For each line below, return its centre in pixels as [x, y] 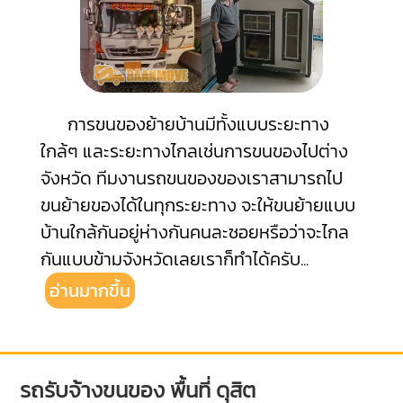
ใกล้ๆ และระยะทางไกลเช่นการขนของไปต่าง [194, 151]
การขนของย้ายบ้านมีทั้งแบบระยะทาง [184, 124]
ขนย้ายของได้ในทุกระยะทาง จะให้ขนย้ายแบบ [197, 205]
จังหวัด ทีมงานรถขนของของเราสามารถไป [191, 178]
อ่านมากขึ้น [90, 291]
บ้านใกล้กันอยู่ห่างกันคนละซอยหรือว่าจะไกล [194, 232]
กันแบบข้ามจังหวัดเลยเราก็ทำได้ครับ [170, 259]
